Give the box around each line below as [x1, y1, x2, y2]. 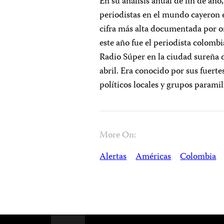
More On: [99, 128, 136, 143]
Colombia [180, 149, 216, 164]
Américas [135, 149, 171, 164]
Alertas [99, 149, 127, 164]
